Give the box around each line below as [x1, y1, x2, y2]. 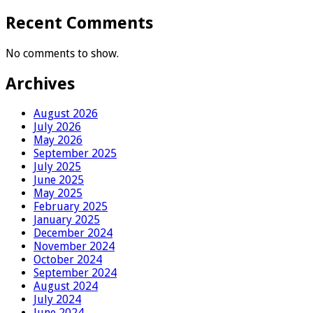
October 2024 [34, 253, 102, 267]
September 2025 [34, 147, 117, 161]
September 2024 [34, 266, 117, 280]
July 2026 [34, 120, 81, 134]
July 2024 [34, 293, 81, 307]
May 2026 [34, 133, 82, 147]
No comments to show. [6, 46, 119, 60]
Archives [6, 73, 75, 94]
